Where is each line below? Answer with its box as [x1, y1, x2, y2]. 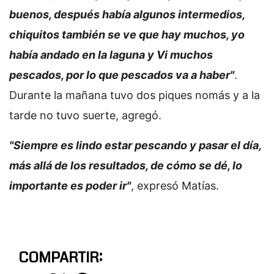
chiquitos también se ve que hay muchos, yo [9, 28, 245, 41]
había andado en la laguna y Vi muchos [9, 48, 213, 61]
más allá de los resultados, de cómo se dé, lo [9, 159, 242, 172]
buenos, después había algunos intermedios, [9, 8, 245, 21]
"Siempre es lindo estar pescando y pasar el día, [9, 139, 261, 152]
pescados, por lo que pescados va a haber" [9, 68, 234, 81]
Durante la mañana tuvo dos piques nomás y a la [9, 89, 260, 102]
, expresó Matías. [131, 179, 219, 192]
